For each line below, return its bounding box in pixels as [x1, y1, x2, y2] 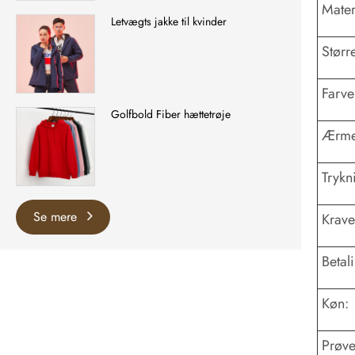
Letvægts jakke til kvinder [111, 13, 227, 29]
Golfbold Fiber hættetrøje [111, 105, 231, 122]
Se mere [33, 207, 81, 226]
